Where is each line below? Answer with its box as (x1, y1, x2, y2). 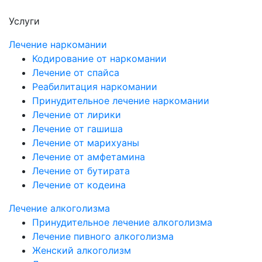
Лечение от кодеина (32, 179, 126, 191)
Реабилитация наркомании (32, 81, 157, 92)
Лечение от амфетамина (32, 151, 145, 163)
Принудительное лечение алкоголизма (32, 216, 212, 228)
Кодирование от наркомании (32, 53, 167, 64)
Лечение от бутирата (32, 165, 130, 177)
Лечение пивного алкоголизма (32, 230, 174, 242)
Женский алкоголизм (32, 244, 131, 256)
